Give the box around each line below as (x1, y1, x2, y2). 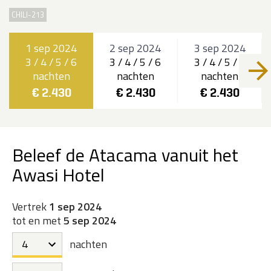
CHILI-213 (11, 9, 44, 21)
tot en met (12, 212, 64, 229)
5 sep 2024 (64, 212, 116, 229)
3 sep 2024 (194, 39, 246, 56)
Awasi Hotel (12, 161, 105, 189)
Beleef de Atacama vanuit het (12, 141, 238, 169)
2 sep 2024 (109, 39, 162, 56)
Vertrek (12, 198, 49, 215)
